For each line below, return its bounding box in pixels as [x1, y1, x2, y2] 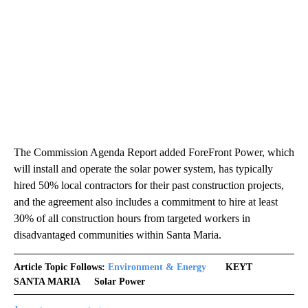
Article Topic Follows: [14, 261, 105, 272]
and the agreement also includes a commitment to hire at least [14, 195, 278, 208]
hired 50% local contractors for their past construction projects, [14, 179, 284, 191]
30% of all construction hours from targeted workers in [14, 212, 250, 224]
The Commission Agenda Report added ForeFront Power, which [14, 146, 294, 158]
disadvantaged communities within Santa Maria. [14, 228, 221, 241]
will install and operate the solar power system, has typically [14, 162, 273, 175]
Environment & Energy [108, 261, 206, 272]
